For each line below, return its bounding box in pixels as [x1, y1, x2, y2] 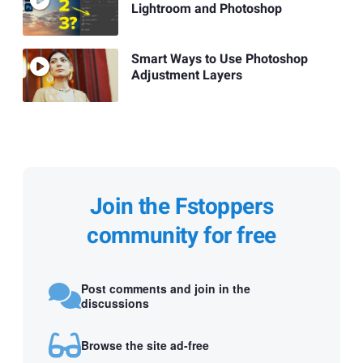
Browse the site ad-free [81, 336, 209, 353]
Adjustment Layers [130, 66, 242, 86]
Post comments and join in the [81, 280, 250, 297]
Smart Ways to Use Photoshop [130, 49, 308, 70]
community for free [87, 220, 276, 254]
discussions [81, 294, 149, 311]
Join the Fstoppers [89, 190, 274, 224]
